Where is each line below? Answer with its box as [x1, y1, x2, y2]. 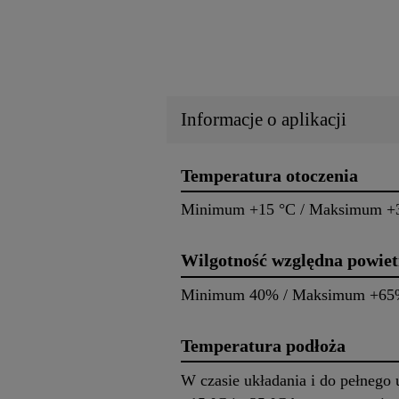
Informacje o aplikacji [181, 108, 346, 130]
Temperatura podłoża [181, 335, 346, 355]
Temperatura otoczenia [181, 165, 358, 185]
